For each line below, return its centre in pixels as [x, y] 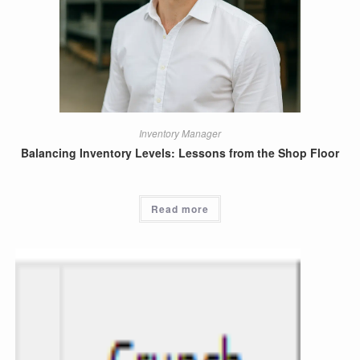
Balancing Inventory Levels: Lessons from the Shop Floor [180, 152]
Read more [180, 209]
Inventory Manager [180, 133]
